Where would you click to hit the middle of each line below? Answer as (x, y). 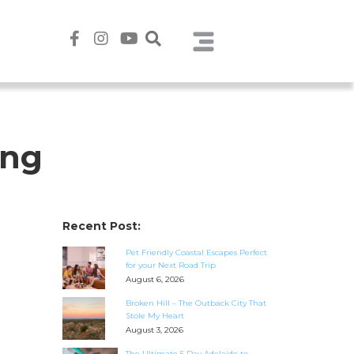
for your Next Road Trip (170, 265)
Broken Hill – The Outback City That (196, 303)
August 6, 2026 (154, 280)
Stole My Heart (154, 316)
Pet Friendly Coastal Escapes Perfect (196, 253)
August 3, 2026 (154, 330)
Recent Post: (101, 226)
